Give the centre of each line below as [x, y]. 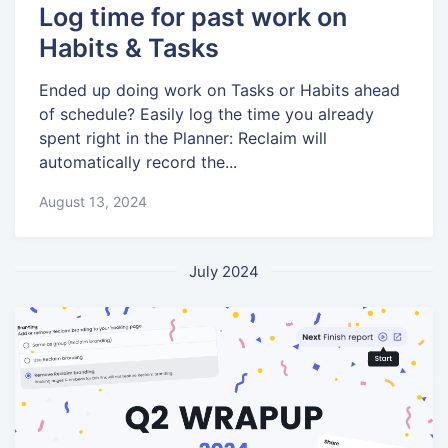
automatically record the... [138, 162]
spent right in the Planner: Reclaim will [183, 138]
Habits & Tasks [129, 47]
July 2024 [224, 271]
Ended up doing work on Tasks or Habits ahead [219, 90]
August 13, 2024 [93, 201]
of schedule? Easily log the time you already [206, 114]
